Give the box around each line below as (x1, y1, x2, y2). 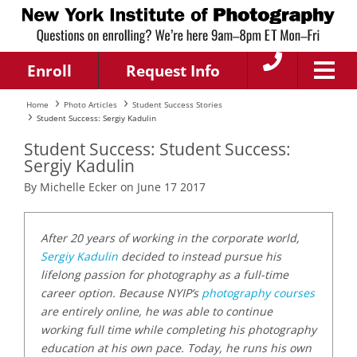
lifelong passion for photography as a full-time (41, 267, 288, 283)
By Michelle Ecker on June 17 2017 (24, 179, 206, 195)
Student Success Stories (132, 99, 222, 110)
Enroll (26, 60, 72, 81)
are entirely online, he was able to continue (41, 304, 273, 320)
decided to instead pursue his (118, 249, 281, 265)
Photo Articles (64, 99, 117, 110)
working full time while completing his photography (41, 322, 316, 338)
